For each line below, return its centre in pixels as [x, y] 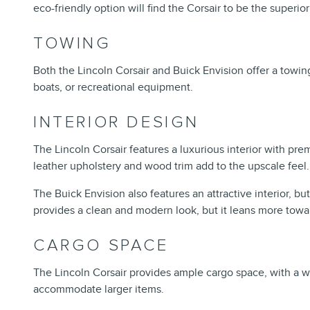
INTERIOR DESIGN [116, 122]
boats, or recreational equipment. [113, 88]
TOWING [72, 44]
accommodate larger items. [99, 290]
